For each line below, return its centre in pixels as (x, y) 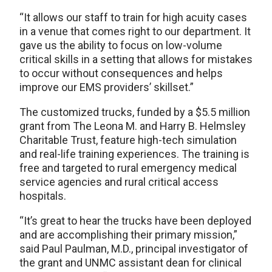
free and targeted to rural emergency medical (128, 168)
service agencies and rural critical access (119, 182)
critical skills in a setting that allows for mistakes (136, 59)
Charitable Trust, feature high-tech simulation (128, 140)
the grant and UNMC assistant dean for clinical (131, 263)
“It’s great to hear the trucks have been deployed (135, 221)
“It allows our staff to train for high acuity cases (133, 18)
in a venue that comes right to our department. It (135, 32)
